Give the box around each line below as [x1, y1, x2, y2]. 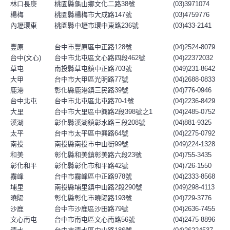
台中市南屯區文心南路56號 [54, 216, 135, 223]
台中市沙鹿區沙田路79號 [54, 205, 128, 213]
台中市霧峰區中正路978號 [54, 172, 132, 180]
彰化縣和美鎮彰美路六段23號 [54, 151, 142, 159]
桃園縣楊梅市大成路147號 [54, 11, 132, 18]
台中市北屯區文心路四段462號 [54, 54, 145, 62]
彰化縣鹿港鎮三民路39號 [54, 86, 128, 94]
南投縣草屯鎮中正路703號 [54, 65, 132, 72]
